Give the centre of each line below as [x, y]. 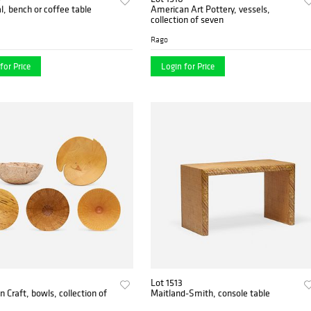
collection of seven [187, 19]
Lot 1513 [167, 282]
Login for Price [188, 66]
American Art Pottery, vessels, [211, 9]
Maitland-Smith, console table [211, 293]
